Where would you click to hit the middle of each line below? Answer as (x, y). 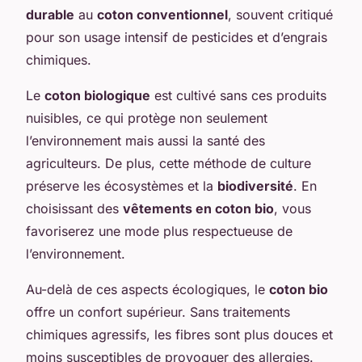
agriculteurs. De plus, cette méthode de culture (168, 163)
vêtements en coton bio (198, 208)
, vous (293, 208)
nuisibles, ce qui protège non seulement (147, 118)
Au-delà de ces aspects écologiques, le (147, 289)
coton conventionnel (162, 14)
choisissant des (74, 208)
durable (50, 14)
